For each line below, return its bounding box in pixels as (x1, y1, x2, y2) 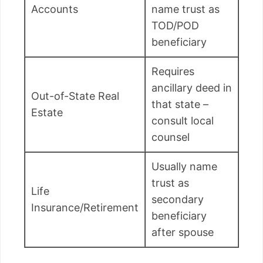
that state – (151, 98, 208, 111)
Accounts (31, 3, 78, 16)
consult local (151, 114, 214, 127)
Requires (151, 65, 194, 78)
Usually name (151, 160, 217, 173)
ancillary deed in (151, 82, 232, 95)
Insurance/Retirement (31, 201, 139, 214)
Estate (31, 106, 63, 119)
